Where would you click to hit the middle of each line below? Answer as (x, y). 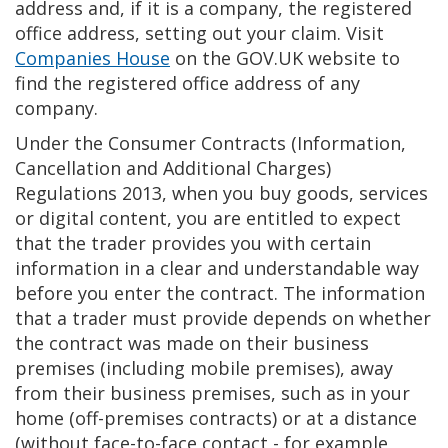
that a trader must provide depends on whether (223, 318)
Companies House (92, 58)
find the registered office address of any (187, 83)
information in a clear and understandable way (217, 268)
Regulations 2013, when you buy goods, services (221, 193)
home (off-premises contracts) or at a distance (216, 418)
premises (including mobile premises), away (204, 368)
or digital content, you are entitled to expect (208, 218)
